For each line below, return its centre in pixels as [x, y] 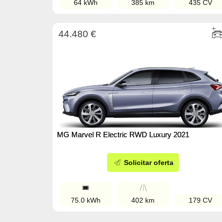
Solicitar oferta [148, 163]
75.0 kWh [85, 200]
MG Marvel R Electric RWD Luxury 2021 [123, 135]
